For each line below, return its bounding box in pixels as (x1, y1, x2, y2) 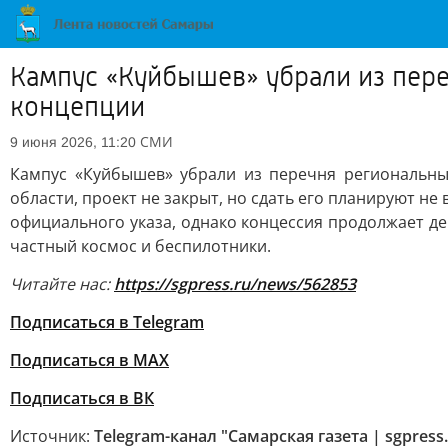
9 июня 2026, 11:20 (10, 134, 136, 150)
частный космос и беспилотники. (10, 235, 271, 257)
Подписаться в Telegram (10, 311, 204, 333)
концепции (10, 91, 145, 123)
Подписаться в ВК (10, 387, 154, 409)
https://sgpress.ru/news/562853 (114, 273, 356, 295)
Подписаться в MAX (10, 349, 169, 371)
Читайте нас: (10, 273, 114, 295)
